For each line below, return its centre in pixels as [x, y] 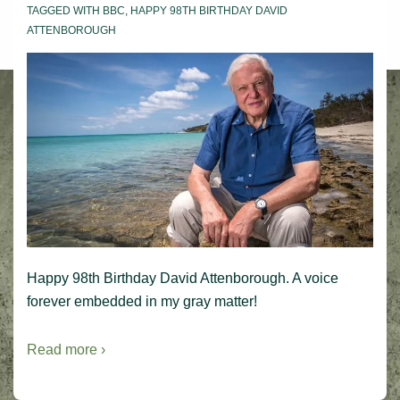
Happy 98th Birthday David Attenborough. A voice [183, 279]
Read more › [66, 350]
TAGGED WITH [65, 10]
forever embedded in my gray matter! [142, 302]
